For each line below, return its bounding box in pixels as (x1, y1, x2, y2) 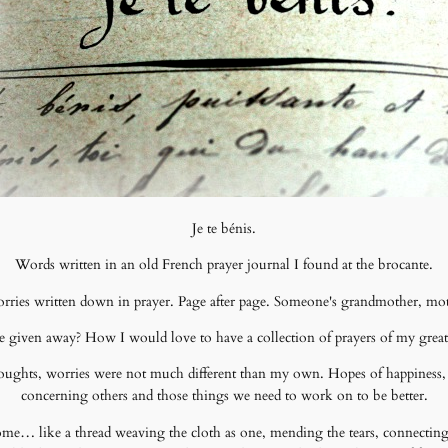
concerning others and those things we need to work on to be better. (20, 386, 428, 406)
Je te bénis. (192, 218, 256, 238)
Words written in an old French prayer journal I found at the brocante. (15, 255, 433, 275)
